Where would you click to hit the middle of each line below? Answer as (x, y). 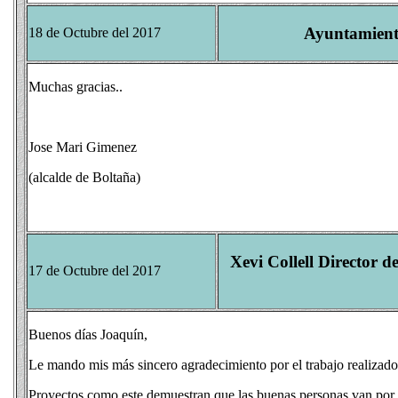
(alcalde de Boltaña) (84, 177)
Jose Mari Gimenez (83, 147)
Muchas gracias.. (76, 87)
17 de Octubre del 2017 (95, 271)
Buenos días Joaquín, (88, 334)
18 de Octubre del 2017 (95, 32)
